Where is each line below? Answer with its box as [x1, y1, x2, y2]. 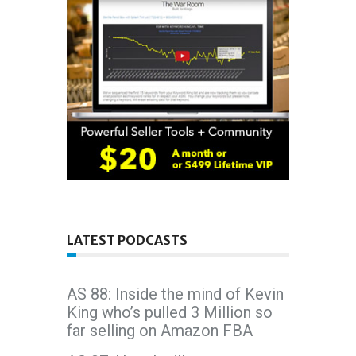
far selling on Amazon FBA [67, 321, 253, 341]
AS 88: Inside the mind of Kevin [67, 284, 284, 304]
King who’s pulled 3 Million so [67, 303, 273, 323]
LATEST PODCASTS [67, 232, 188, 249]
